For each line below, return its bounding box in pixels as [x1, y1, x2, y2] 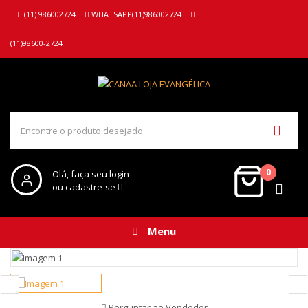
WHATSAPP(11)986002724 [89, 9, 181, 19]
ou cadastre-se [52, 180, 118, 193]
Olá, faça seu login [52, 167, 129, 180]
